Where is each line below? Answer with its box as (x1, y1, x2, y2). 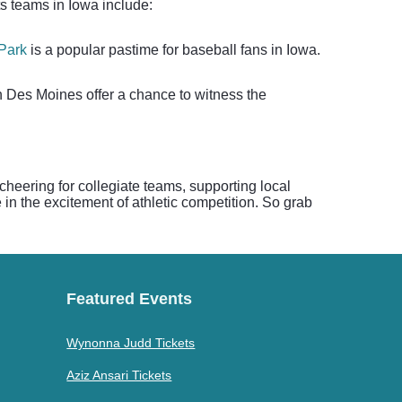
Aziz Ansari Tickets (66, 368, 172, 382)
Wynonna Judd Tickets (66, 336, 196, 350)
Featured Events (66, 290, 193, 308)
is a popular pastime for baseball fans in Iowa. (27, 42, 320, 57)
